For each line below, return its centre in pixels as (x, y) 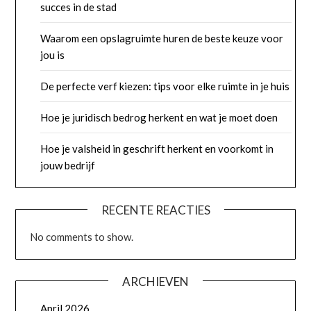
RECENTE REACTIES (155, 210)
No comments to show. (82, 237)
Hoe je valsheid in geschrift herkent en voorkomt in (157, 149)
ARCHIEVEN (155, 282)
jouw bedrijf (68, 166)
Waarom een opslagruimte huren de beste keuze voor (162, 39)
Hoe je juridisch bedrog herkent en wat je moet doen (159, 118)
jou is (53, 55)
